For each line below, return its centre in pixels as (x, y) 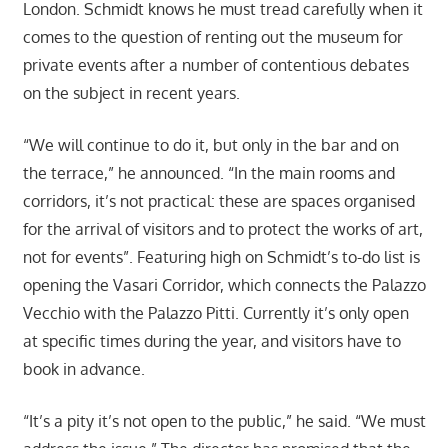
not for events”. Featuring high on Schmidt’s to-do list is (221, 257)
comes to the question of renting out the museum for (212, 37)
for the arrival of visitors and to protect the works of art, (222, 229)
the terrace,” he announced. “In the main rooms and (208, 173)
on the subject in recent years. (131, 93)
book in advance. (83, 369)
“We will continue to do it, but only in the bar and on (210, 145)
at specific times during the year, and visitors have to (211, 341)
